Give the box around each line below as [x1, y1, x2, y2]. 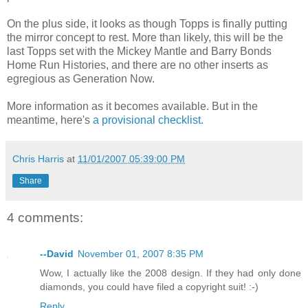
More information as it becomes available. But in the [7, 100, 258, 113]
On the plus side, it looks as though [7, 18, 179, 30]
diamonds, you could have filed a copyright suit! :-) [40, 280, 258, 292]
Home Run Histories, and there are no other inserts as [7, 59, 268, 71]
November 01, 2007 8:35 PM [78, 247, 203, 259]
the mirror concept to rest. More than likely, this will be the [7, 32, 283, 44]
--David [40, 247, 74, 259]
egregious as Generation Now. [7, 73, 155, 85]
